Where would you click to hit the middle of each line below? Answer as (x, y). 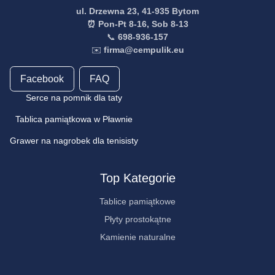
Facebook (42, 79)
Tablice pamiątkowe (137, 202)
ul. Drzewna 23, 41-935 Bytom (137, 11)
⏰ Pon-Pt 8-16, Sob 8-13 (137, 24)
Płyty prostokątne (137, 219)
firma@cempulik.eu (144, 50)
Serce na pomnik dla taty (74, 98)
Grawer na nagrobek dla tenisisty (74, 141)
